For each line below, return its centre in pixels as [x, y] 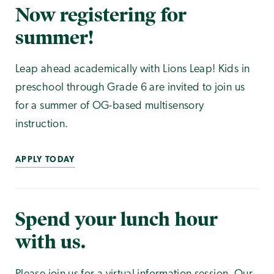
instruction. [42, 125]
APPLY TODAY [45, 160]
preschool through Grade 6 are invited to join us [130, 88]
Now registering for [101, 15]
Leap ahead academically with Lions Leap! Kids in [133, 70]
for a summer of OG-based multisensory [110, 106]
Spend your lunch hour [117, 220]
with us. [51, 242]
